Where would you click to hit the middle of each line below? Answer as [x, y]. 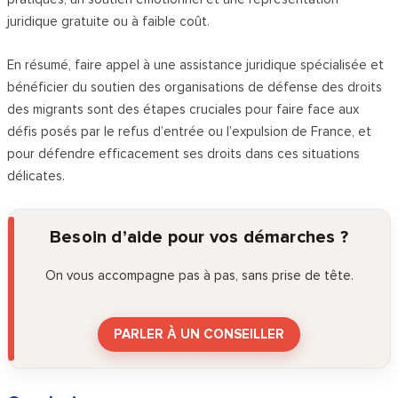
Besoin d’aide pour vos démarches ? [199, 237]
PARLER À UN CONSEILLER [199, 334]
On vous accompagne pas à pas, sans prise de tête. [199, 275]
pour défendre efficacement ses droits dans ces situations [184, 153]
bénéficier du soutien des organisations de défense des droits [195, 87]
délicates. [36, 175]
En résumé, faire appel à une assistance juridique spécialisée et [196, 64]
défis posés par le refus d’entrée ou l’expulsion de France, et [190, 131]
